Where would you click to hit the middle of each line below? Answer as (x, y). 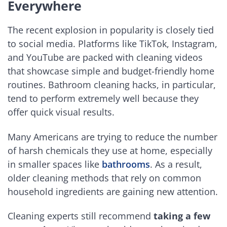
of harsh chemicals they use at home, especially (110, 150)
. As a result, (176, 164)
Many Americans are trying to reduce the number (112, 137)
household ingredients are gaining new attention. (113, 191)
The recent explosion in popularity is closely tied (111, 30)
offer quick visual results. (61, 112)
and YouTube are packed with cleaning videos (105, 58)
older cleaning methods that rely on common (104, 178)
